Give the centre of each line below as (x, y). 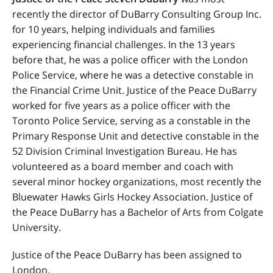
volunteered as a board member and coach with (123, 166)
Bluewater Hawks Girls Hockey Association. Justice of (132, 197)
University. (37, 227)
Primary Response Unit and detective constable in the (136, 136)
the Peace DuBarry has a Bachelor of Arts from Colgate (138, 212)
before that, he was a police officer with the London (130, 60)
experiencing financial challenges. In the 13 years (124, 44)
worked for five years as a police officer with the (121, 105)
